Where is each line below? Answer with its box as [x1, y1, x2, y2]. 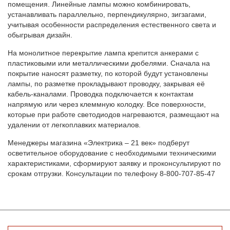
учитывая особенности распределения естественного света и [8, 20, 216, 29]
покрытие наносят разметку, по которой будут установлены [8, 69, 208, 78]
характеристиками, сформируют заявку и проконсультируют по [8, 159, 221, 167]
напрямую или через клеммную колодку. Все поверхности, [8, 100, 206, 108]
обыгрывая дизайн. [8, 30, 72, 39]
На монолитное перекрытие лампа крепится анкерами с [8, 48, 199, 57]
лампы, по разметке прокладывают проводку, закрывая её [8, 79, 205, 88]
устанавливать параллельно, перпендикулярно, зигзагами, [8, 10, 206, 18]
